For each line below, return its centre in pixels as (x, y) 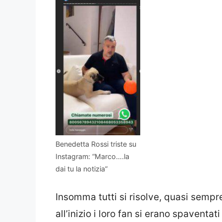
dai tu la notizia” (82, 168)
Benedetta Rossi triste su (96, 144)
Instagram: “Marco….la (92, 156)
